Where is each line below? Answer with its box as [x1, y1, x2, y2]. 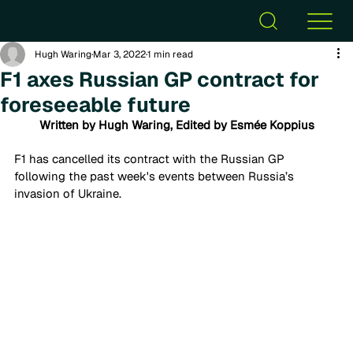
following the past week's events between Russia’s [14, 169, 297, 184]
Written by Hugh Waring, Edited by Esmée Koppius [39, 117, 314, 132]
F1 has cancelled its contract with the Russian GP [14, 151, 288, 166]
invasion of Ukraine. [14, 186, 124, 201]
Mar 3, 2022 [93, 48, 146, 61]
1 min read [147, 48, 193, 61]
